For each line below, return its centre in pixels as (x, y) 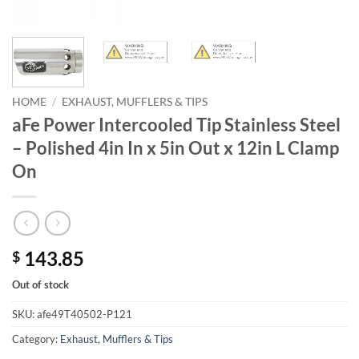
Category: (36, 339)
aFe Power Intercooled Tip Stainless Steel (176, 125)
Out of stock (40, 285)
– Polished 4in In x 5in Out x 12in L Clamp (175, 148)
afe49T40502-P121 (85, 314)
